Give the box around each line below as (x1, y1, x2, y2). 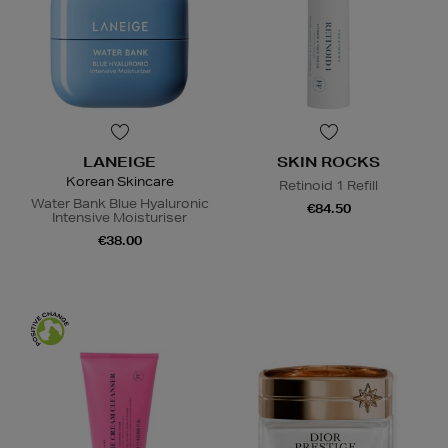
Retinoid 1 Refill (279, 177, 378, 195)
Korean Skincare (65, 173, 174, 191)
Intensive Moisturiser (52, 209, 187, 227)
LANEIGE (83, 153, 156, 172)
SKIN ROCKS (277, 153, 380, 172)
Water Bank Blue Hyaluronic (30, 195, 209, 213)
